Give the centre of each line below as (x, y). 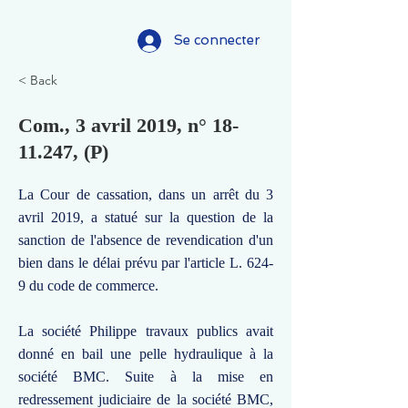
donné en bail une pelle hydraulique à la (146, 354)
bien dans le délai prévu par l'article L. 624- (146, 263)
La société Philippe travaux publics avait (146, 331)
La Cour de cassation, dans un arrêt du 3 (146, 194)
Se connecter (217, 40)
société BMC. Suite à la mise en (146, 377)
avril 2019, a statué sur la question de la (146, 217)
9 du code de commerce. (88, 286)
